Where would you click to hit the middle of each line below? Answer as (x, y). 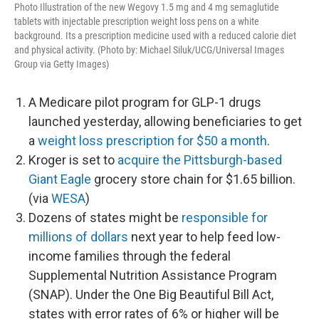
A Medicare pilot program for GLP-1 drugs (145, 102)
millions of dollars (78, 237)
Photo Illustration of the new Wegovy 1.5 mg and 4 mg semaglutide (147, 7)
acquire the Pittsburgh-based (200, 160)
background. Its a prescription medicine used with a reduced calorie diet (155, 36)
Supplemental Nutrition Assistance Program (153, 275)
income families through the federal (130, 256)
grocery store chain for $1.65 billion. (193, 179)
